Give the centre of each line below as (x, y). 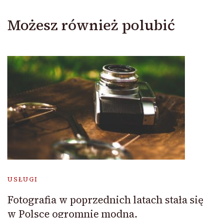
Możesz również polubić (91, 25)
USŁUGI (23, 180)
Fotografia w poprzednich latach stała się (105, 200)
